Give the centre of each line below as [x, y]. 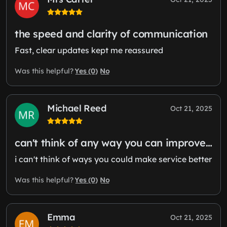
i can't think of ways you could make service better [113, 159]
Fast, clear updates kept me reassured [89, 50]
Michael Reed [77, 108]
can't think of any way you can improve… [113, 142]
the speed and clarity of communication [111, 33]
